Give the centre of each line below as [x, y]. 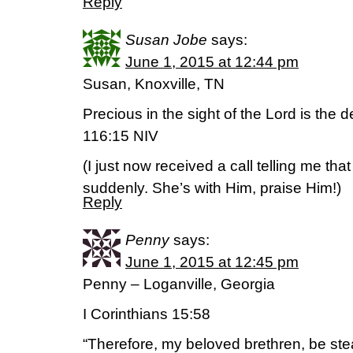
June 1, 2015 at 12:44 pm [212, 62]
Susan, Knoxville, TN [154, 84]
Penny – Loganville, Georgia [179, 284]
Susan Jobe [166, 40]
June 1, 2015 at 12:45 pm [212, 262]
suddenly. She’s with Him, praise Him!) [212, 188]
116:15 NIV [121, 136]
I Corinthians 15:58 [147, 314]
